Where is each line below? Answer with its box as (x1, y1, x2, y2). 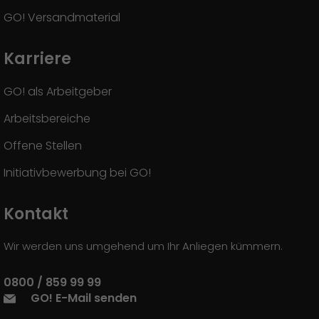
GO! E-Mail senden (31, 290, 137, 306)
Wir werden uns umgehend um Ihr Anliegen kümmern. (4, 239, 283, 253)
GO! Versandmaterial (4, 9, 120, 26)
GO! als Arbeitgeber (4, 83, 112, 100)
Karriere (4, 48, 71, 70)
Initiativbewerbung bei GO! (4, 164, 151, 181)
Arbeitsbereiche (4, 110, 90, 127)
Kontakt (4, 203, 68, 225)
